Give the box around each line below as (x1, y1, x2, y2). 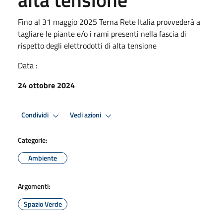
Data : (18, 59, 37, 71)
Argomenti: (18, 180, 50, 191)
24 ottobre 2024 (18, 79, 75, 91)
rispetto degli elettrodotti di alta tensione (18, 39, 157, 52)
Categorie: (18, 134, 47, 145)
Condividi (21, 110, 50, 121)
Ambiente (28, 152, 57, 163)
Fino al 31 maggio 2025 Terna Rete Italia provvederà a (18, 15, 200, 28)
